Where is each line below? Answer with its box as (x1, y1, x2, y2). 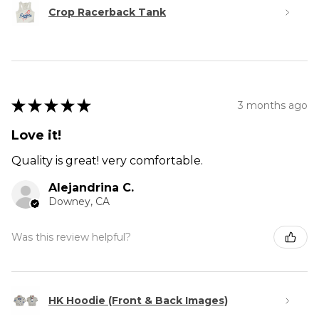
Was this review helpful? (11, 230, 131, 244)
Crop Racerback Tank (48, 5, 166, 19)
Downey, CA (48, 195, 110, 209)
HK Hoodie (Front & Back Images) (48, 293, 228, 307)
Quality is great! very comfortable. (11, 154, 203, 168)
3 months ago (238, 98, 308, 112)
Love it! (11, 127, 61, 144)
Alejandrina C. (48, 181, 134, 195)
